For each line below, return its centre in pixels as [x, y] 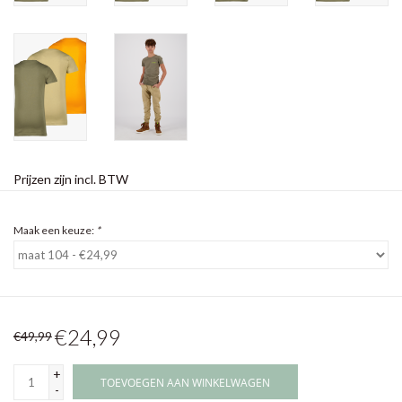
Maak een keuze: [55, 231]
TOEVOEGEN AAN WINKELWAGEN [185, 383]
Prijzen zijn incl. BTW [71, 179]
